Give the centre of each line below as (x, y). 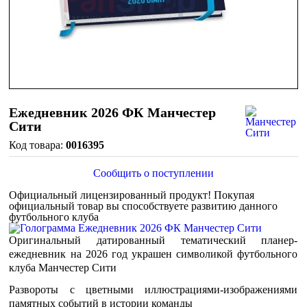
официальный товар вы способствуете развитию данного (144, 206)
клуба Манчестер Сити (63, 268)
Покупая (234, 195)
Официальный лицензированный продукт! (112, 195)
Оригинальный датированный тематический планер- (153, 240)
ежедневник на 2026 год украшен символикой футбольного (153, 254)
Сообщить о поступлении (153, 173)
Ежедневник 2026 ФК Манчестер (113, 112)
